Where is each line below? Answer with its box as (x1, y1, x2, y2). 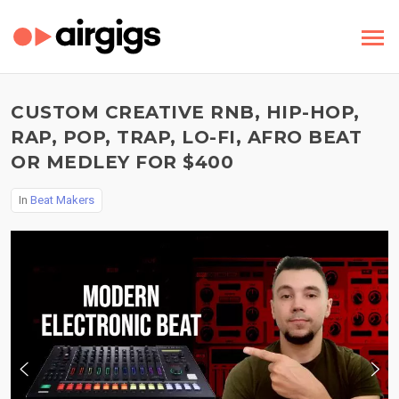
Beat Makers (30, 193, 94, 207)
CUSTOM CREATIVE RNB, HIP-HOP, (11, 102, 360, 123)
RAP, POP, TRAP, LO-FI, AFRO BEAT (11, 126, 362, 148)
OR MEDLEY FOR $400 (11, 151, 233, 173)
